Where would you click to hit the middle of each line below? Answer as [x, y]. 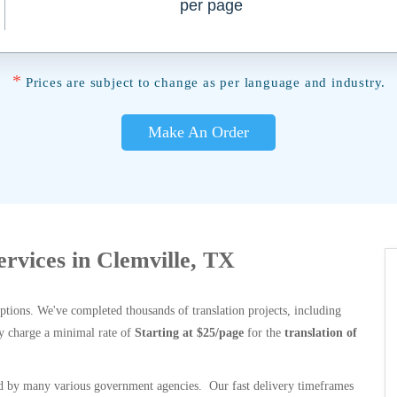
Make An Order [198, 132]
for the [264, 333]
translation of [321, 333]
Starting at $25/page [189, 333]
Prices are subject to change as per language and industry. [206, 82]
